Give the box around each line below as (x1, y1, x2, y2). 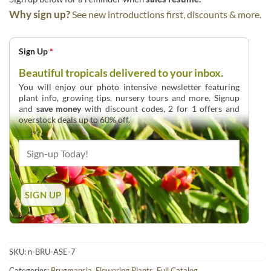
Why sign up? (9, 8, 70, 21)
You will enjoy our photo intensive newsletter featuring (19, 82, 240, 93)
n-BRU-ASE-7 (28, 247, 76, 257)
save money (36, 103, 82, 114)
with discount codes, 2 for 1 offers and (81, 103, 240, 114)
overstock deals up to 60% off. (19, 114, 130, 125)
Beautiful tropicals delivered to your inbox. (19, 66, 223, 80)
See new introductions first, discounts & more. (72, 8, 261, 21)
